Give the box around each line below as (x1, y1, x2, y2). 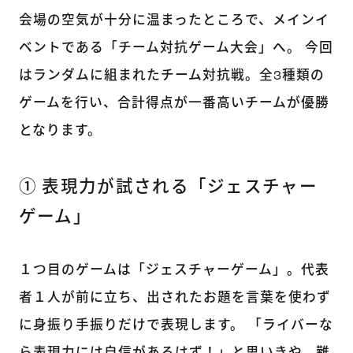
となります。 (18, 124, 102, 139)
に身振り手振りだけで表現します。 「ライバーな (18, 318, 333, 333)
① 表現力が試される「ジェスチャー (18, 179, 318, 196)
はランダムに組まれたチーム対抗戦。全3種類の (18, 69, 325, 84)
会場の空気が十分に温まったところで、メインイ (18, 14, 329, 28)
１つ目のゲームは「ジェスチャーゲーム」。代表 (18, 263, 329, 277)
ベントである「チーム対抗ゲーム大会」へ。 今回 (18, 42, 333, 56)
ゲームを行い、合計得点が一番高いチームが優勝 (18, 97, 329, 111)
